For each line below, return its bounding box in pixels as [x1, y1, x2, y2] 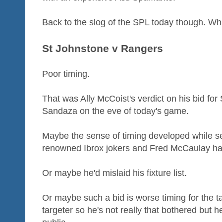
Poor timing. [42, 68, 90, 79]
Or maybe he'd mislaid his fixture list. [42, 167, 187, 178]
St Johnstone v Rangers [42, 42, 163, 54]
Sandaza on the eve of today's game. [42, 106, 189, 116]
